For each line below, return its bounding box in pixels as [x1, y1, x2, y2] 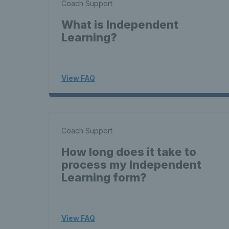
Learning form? [61, 171, 147, 184]
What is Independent [61, 18, 178, 31]
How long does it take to [61, 145, 196, 158]
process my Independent [61, 158, 201, 171]
